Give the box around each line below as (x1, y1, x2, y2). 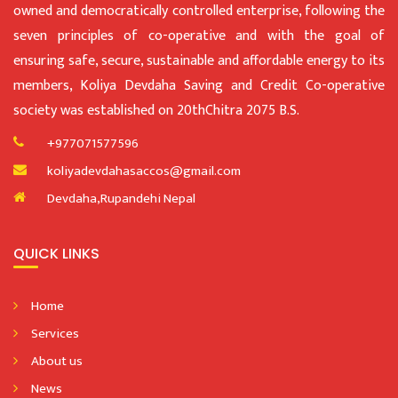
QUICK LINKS (13, 243, 99, 264)
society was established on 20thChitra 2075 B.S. (13, 98, 299, 123)
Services (31, 322, 79, 345)
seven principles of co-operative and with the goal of (13, 23, 385, 48)
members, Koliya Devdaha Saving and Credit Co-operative (13, 73, 385, 98)
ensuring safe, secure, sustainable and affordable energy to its (13, 48, 385, 73)
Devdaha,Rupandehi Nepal (47, 187, 195, 210)
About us (31, 349, 83, 372)
